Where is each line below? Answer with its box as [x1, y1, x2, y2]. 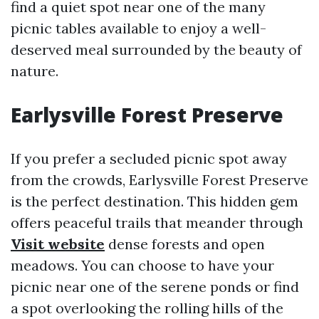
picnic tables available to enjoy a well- [11, 19, 266, 37]
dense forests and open [105, 235, 265, 253]
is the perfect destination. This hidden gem [11, 192, 298, 210]
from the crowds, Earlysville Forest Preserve [11, 171, 308, 189]
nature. [11, 62, 58, 80]
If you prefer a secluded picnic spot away [11, 150, 287, 167]
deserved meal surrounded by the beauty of [11, 41, 302, 58]
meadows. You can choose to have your [11, 256, 274, 274]
